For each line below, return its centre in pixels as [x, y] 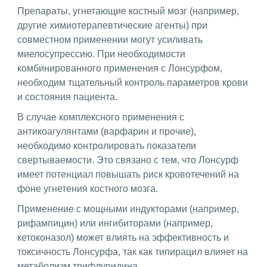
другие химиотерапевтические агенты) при [112, 26]
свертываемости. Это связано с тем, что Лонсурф [128, 160]
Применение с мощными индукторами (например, [128, 209]
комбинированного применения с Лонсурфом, [120, 69]
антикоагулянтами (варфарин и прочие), [107, 132]
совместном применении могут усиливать [110, 40]
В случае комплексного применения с [101, 117]
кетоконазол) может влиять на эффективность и [123, 238]
